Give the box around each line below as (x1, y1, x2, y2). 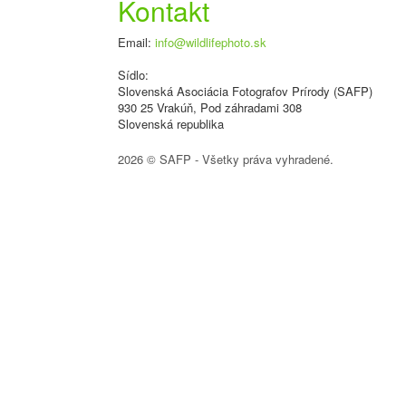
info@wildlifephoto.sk (155, 34, 266, 51)
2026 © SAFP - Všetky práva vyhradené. (118, 150, 333, 168)
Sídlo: (118, 66, 149, 83)
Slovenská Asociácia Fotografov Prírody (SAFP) (118, 82, 372, 100)
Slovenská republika (118, 115, 224, 132)
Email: (118, 34, 155, 51)
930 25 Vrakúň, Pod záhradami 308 (118, 99, 302, 116)
